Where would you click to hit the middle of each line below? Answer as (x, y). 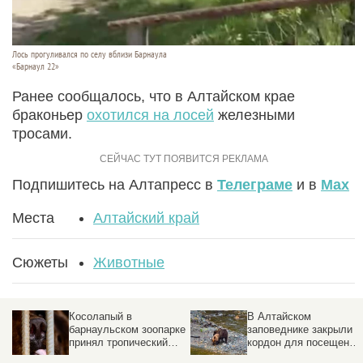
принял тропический (118, 342)
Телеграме (255, 184)
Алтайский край (146, 218)
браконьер (49, 115)
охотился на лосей (150, 115)
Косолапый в (100, 316)
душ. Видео (98, 355)
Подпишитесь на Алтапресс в (115, 184)
